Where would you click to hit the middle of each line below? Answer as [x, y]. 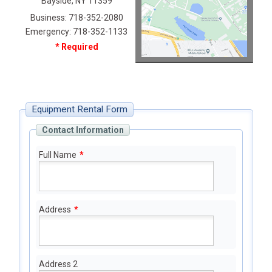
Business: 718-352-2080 [76, 17]
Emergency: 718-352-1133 [76, 31]
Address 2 [58, 264]
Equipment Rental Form [80, 109]
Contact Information [83, 130]
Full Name [58, 155]
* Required [76, 46]
